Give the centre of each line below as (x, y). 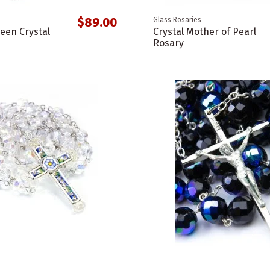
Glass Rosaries (177, 20)
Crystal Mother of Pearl (204, 32)
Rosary (168, 43)
